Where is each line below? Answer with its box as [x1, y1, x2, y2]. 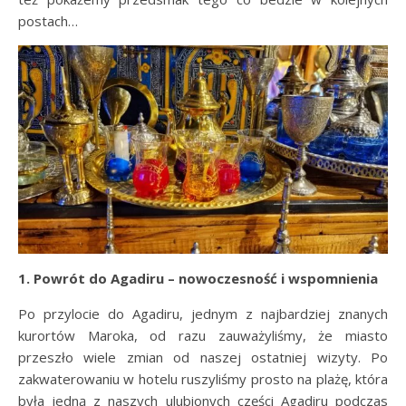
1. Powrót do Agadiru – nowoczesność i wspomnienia [18, 269, 378, 288]
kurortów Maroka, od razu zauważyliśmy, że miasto [18, 326, 388, 345]
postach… [18, 12, 78, 31]
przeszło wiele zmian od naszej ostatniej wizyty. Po [18, 348, 388, 367]
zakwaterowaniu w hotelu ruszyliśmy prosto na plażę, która [18, 370, 388, 389]
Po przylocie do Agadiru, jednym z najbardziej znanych [18, 304, 388, 324]
